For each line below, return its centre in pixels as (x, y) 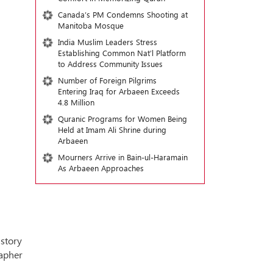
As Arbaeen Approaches (101, 168)
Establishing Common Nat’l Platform (122, 53)
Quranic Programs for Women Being (122, 119)
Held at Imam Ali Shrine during (112, 129)
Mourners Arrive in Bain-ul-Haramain (122, 157)
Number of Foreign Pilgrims (107, 80)
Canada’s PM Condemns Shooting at (122, 14)
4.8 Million (76, 102)
